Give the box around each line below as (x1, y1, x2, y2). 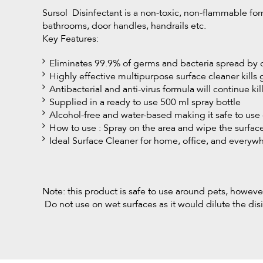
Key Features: (42, 33, 99, 45)
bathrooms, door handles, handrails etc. (42, 20, 208, 32)
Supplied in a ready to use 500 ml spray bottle (49, 96, 241, 108)
